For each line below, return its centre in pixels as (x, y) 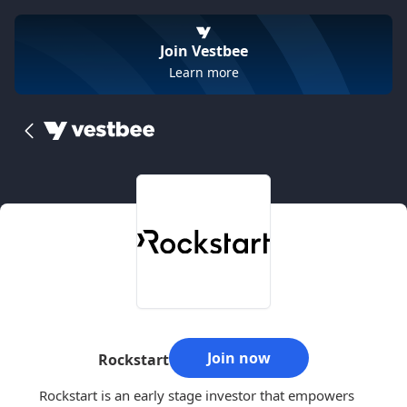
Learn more (203, 72)
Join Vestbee (203, 51)
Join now (239, 358)
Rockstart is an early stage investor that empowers (196, 395)
